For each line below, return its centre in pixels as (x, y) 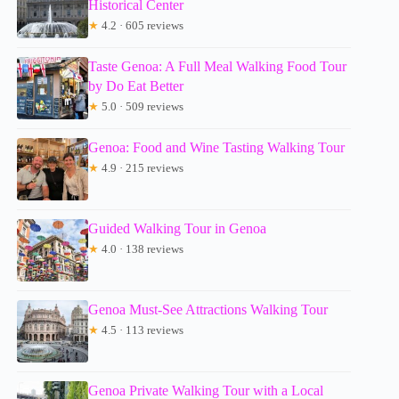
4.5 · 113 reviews (142, 330)
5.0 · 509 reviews (142, 107)
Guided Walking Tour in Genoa (178, 229)
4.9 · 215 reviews (142, 168)
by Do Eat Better (136, 86)
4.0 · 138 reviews (142, 249)
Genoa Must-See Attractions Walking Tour (208, 310)
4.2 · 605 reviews (142, 26)
